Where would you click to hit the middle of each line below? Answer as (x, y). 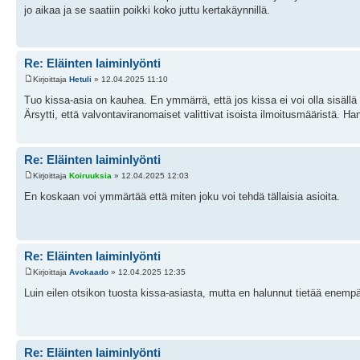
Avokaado (89, 272)
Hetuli (80, 79)
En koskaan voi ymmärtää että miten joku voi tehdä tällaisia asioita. (182, 196)
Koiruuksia (90, 175)
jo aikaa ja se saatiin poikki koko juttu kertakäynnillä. (147, 10)
